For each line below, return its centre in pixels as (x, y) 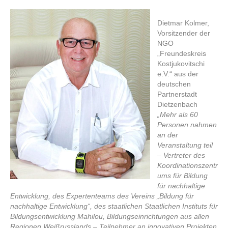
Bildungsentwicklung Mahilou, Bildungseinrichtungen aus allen (110, 216)
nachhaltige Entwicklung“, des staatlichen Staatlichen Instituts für (114, 206)
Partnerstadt (177, 94)
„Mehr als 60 (178, 114)
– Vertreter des (181, 155)
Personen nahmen (187, 124)
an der (168, 135)
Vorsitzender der (184, 33)
